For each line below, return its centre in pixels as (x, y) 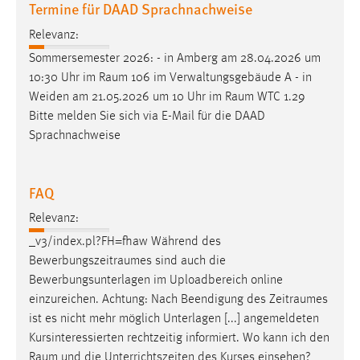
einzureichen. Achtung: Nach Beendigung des (149, 300)
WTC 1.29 (280, 97)
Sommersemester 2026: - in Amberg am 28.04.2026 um (175, 58)
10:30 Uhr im (64, 78)
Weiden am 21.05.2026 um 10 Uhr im (127, 97)
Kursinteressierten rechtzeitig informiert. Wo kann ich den (179, 339)
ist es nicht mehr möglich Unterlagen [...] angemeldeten (174, 319)
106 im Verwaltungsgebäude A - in (220, 78)
